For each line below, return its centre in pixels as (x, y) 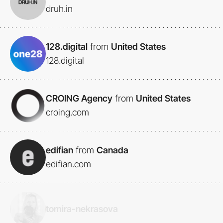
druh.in (59, 9)
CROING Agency (79, 99)
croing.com (67, 112)
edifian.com (68, 164)
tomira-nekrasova (82, 209)
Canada (112, 150)
